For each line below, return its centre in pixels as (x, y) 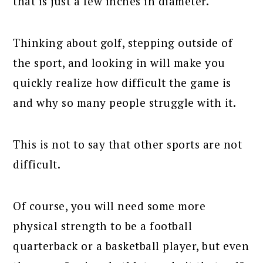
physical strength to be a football (103, 226)
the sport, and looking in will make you (119, 63)
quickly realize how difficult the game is (122, 83)
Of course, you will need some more (109, 206)
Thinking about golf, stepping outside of (123, 43)
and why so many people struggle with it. (125, 103)
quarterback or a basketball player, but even (131, 246)
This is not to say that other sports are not (128, 144)
